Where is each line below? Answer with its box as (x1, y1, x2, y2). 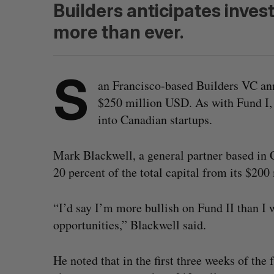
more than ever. (53, 21, 184, 43)
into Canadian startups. (98, 111, 212, 128)
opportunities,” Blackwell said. (53, 217, 206, 233)
